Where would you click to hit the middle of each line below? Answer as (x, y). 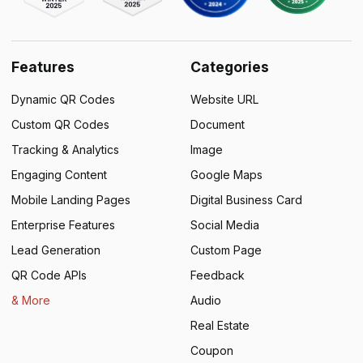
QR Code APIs (49, 275)
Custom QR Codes (60, 124)
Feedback (217, 275)
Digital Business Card (246, 199)
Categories (229, 66)
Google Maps (226, 174)
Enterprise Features (63, 224)
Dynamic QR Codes (63, 99)
